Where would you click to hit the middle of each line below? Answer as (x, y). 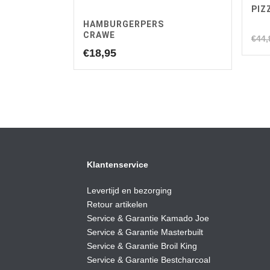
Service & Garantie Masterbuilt (145, 232)
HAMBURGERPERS (124, 24)
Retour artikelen (117, 205)
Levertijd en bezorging (129, 191)
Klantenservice (118, 165)
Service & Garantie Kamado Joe (148, 218)
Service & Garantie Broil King (142, 246)
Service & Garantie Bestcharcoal (149, 260)
